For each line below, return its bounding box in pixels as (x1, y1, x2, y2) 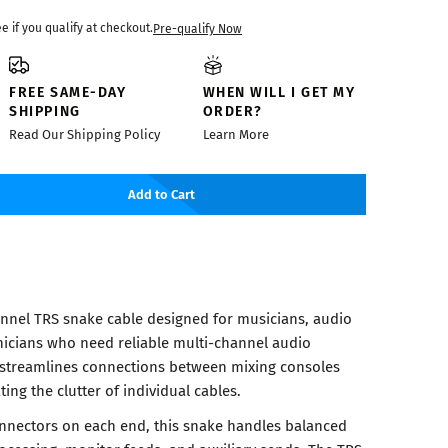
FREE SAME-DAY (9, 81, 127, 102)
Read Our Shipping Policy (9, 125, 161, 144)
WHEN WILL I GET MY (202, 81, 356, 102)
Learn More (202, 125, 269, 144)
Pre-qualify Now (153, 19, 242, 37)
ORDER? (202, 100, 263, 121)
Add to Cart (128, 184, 195, 204)
